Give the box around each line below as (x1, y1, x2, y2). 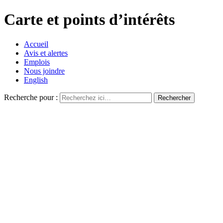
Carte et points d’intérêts (4, 10, 175, 29)
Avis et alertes (24, 48, 68, 57)
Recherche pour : (4, 93, 58, 102)
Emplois (24, 57, 50, 66)
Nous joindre (24, 66, 65, 75)
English (24, 75, 48, 84)
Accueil (24, 39, 48, 48)
